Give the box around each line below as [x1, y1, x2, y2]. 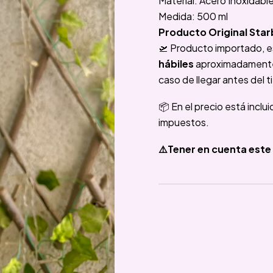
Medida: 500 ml [158, 10, 228, 23]
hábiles [158, 57, 196, 70]
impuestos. [158, 116, 209, 129]
